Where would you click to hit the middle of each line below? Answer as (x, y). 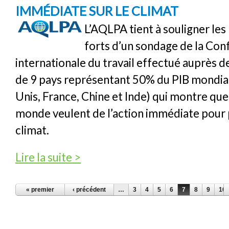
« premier (40, 190)
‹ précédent (89, 190)
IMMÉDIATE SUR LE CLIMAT (97, 11)
